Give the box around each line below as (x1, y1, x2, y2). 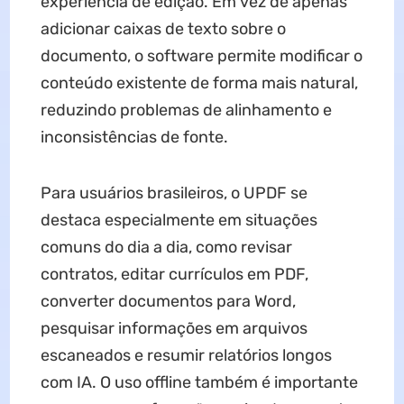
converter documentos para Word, (40, 291, 296, 311)
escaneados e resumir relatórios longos (40, 345, 332, 365)
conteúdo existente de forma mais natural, (40, 73, 358, 93)
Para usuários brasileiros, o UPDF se (40, 183, 308, 203)
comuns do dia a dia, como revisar (40, 237, 292, 257)
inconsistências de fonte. (40, 127, 228, 147)
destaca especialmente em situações (40, 210, 317, 230)
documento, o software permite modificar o (40, 46, 363, 66)
